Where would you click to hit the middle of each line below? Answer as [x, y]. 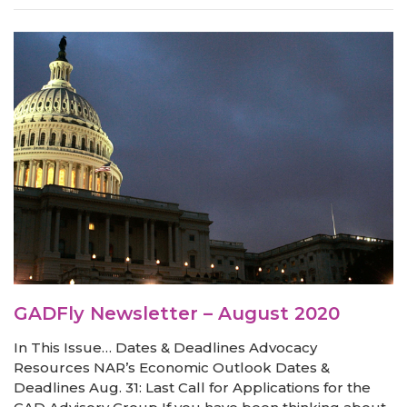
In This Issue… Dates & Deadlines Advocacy [165, 348]
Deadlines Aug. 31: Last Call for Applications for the [192, 388]
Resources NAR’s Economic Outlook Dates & [172, 368]
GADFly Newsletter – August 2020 [177, 314]
